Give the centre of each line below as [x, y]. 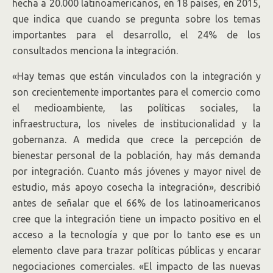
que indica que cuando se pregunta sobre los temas [136, 19]
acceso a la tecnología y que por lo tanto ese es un [136, 235]
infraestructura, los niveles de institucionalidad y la [136, 124]
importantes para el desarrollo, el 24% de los [136, 35]
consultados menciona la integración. [95, 51]
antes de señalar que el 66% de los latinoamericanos [136, 203]
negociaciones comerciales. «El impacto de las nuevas [136, 266]
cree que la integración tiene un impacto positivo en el [136, 219]
